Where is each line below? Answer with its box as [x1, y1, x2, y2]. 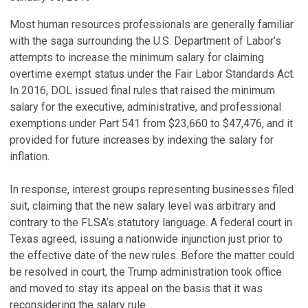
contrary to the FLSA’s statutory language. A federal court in [10, 216, 292, 229]
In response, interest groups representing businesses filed [10, 183, 294, 196]
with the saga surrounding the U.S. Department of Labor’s [10, 34, 281, 47]
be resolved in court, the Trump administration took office [10, 265, 282, 278]
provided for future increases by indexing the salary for [10, 133, 274, 146]
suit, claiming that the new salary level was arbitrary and [10, 199, 276, 212]
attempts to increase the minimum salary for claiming [10, 51, 264, 64]
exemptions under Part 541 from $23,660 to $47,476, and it [10, 117, 293, 130]
